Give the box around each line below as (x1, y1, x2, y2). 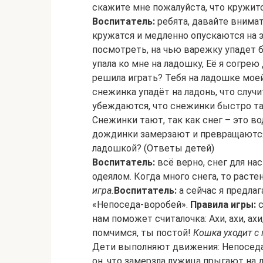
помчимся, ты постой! (92, 227, 193, 238)
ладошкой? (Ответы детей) (92, 143, 214, 154)
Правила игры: (190, 199, 256, 210)
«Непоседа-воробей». (92, 199, 190, 210)
